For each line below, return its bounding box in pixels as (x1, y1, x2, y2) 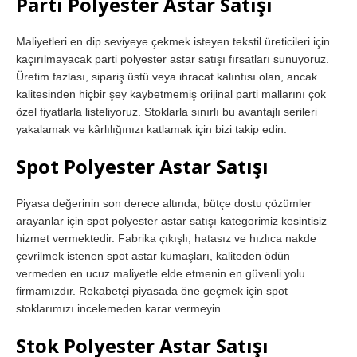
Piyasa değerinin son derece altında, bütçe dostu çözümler (16, 196, 312, 210)
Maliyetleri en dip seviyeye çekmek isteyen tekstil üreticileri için (16, 34, 330, 48)
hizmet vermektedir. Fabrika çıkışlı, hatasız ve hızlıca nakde (16, 231, 316, 245)
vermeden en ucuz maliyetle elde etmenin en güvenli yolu (16, 266, 305, 280)
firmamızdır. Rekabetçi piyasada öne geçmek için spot (16, 284, 288, 297)
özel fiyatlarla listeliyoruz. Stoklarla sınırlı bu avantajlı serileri (16, 104, 317, 118)
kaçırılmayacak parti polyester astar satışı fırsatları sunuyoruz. (16, 52, 329, 65)
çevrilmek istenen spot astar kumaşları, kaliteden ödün (16, 249, 290, 262)
